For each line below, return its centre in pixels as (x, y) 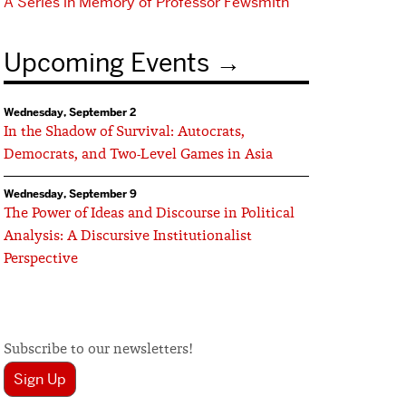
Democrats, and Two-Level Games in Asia (138, 155)
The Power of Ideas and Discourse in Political (149, 214)
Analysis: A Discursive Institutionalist (127, 237)
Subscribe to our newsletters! (98, 350)
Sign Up (39, 379)
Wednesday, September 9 (70, 194)
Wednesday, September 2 (69, 112)
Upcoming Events (106, 63)
